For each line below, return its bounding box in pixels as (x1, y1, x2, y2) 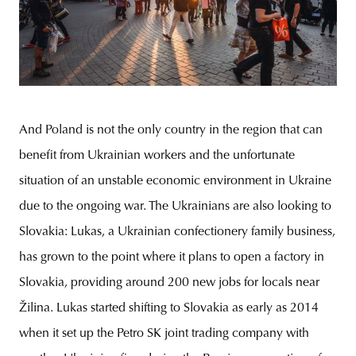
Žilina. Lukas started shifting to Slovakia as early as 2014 (19, 302, 319, 315)
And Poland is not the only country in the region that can (19, 124, 323, 137)
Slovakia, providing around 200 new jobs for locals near (19, 277, 319, 289)
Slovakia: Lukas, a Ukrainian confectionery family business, (19, 226, 335, 238)
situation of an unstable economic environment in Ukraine (19, 175, 331, 188)
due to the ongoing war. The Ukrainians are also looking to (19, 200, 331, 213)
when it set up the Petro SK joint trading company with (19, 327, 309, 340)
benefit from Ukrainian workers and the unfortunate (19, 149, 295, 162)
